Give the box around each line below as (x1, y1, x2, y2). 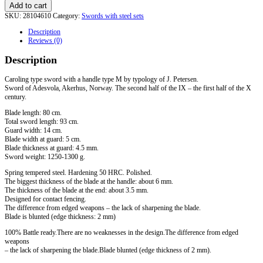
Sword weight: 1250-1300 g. (5, 152, 85, 161)
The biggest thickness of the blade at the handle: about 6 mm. (5, 177, 173, 186)
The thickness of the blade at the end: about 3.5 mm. (5, 186, 149, 194)
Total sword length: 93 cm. (5, 117, 79, 126)
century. (5, 92, 26, 101)
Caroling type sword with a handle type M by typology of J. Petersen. (5, 75, 198, 83)
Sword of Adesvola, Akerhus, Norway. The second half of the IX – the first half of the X (5, 83, 251, 92)
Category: (53, 11, 82, 20)
